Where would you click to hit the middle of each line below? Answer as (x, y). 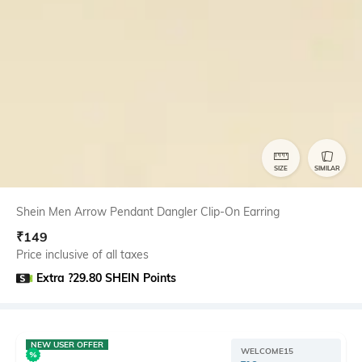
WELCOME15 (267, 351)
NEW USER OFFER (67, 344)
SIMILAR (327, 168)
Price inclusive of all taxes (82, 254)
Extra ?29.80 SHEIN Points (107, 278)
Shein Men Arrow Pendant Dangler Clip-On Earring (148, 211)
